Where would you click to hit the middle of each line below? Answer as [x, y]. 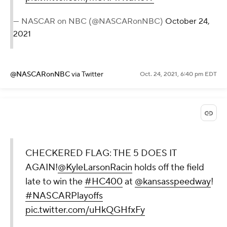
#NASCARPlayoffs [64, 196]
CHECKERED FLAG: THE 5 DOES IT [101, 153]
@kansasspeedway [173, 181]
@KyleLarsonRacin [95, 167]
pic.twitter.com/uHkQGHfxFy [85, 210]
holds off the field [168, 167]
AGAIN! [42, 167]
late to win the [55, 181]
